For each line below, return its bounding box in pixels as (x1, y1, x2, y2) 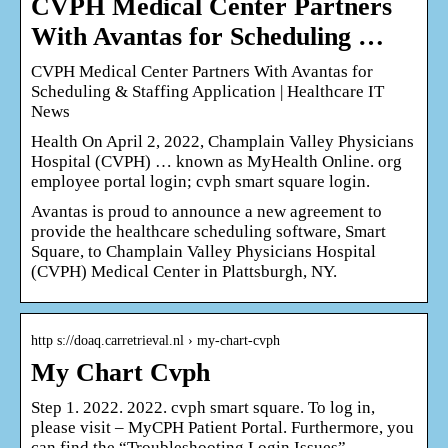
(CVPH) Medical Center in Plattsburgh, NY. (31, 261, 337, 281)
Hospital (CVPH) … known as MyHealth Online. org (31, 151, 402, 171)
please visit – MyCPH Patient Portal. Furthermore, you (31, 417, 414, 437)
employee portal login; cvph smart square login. (31, 171, 370, 191)
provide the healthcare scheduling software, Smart (31, 221, 386, 241)
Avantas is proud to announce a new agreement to (31, 201, 382, 221)
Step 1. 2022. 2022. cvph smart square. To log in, (31, 397, 375, 417)
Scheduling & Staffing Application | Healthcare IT (31, 81, 384, 101)
